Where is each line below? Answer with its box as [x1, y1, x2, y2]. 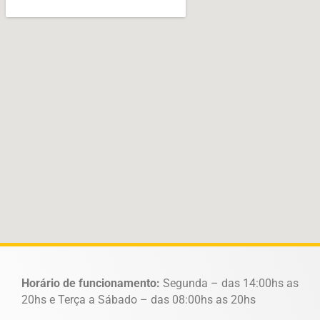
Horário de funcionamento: [21, 276, 163, 291]
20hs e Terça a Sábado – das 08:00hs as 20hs [21, 293, 256, 307]
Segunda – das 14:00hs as [163, 276, 299, 291]
